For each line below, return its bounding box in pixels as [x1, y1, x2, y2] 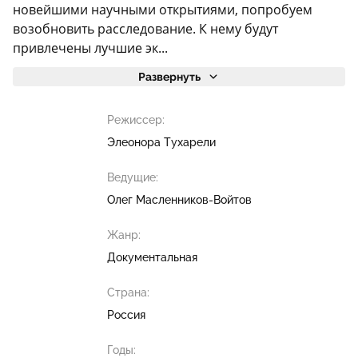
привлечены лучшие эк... [13, 39, 168, 57]
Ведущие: [106, 171, 158, 184]
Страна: [106, 286, 149, 299]
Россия [106, 308, 145, 321]
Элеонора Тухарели [106, 136, 216, 149]
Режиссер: [106, 113, 165, 126]
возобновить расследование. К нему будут [13, 20, 278, 38]
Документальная [106, 251, 197, 264]
